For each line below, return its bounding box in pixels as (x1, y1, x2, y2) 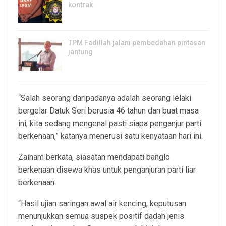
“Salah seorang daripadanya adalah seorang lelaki (18, 93, 191, 103)
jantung (68, 48, 93, 56)
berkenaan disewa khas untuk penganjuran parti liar (18, 164, 196, 175)
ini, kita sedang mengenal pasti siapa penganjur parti (18, 118, 201, 128)
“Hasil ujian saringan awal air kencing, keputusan (18, 198, 186, 208)
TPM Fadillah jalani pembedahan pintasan (68, 39, 205, 47)
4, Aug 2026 (68, 12, 97, 20)
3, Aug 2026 (68, 60, 97, 68)
